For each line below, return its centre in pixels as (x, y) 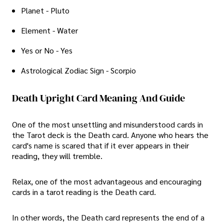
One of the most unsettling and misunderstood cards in (107, 124)
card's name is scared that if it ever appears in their (100, 145)
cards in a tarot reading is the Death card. (84, 192)
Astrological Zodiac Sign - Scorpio (78, 70)
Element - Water (49, 30)
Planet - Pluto (45, 10)
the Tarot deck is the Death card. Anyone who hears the (110, 134)
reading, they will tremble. (57, 155)
